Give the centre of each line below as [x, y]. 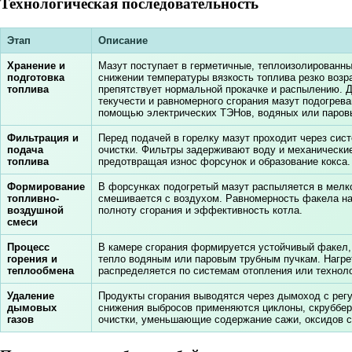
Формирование [46, 187]
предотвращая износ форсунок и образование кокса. [224, 162]
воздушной [35, 211]
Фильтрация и [43, 138]
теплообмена [40, 271]
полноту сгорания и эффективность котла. [200, 211]
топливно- [33, 199]
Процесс [28, 247]
